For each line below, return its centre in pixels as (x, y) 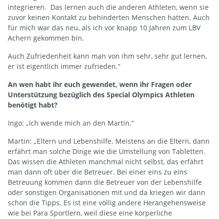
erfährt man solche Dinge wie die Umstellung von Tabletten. (107, 151)
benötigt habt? (33, 105)
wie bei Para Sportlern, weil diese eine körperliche (90, 213)
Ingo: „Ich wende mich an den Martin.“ (71, 123)
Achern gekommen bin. (46, 38)
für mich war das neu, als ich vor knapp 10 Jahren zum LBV (104, 27)
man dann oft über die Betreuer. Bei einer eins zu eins (98, 172)
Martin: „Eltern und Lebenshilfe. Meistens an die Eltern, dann (109, 141)
